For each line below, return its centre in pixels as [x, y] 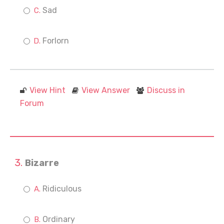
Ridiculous [62, 189]
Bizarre [42, 163]
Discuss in [166, 90]
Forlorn [56, 41]
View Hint [47, 90]
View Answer [106, 90]
